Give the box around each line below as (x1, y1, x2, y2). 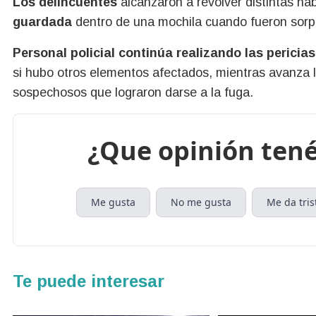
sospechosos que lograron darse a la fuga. (13, 85, 253, 99)
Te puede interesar (13, 271, 164, 291)
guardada (13, 14, 72, 29)
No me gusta (171, 195, 232, 209)
